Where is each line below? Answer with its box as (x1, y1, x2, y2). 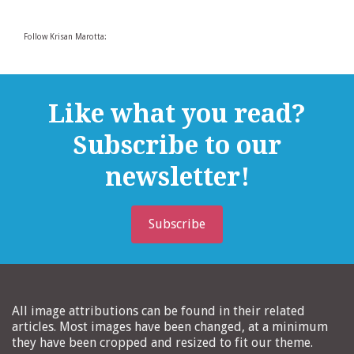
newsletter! (104, 162, 250, 193)
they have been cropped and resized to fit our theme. (12, 335, 313, 351)
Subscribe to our (73, 130, 281, 161)
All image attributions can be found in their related (12, 303, 305, 319)
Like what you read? (48, 99, 306, 130)
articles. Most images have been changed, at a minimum (12, 319, 328, 335)
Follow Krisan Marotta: (24, 32, 107, 42)
